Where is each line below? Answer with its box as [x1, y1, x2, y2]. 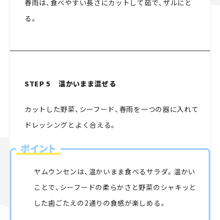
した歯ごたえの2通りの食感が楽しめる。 [33, 198, 167, 208]
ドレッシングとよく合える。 [24, 120, 117, 130]
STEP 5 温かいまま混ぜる [24, 79, 116, 89]
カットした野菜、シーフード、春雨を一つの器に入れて [24, 104, 199, 114]
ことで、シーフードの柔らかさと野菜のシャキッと [33, 182, 197, 192]
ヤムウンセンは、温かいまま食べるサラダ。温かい [33, 166, 196, 177]
